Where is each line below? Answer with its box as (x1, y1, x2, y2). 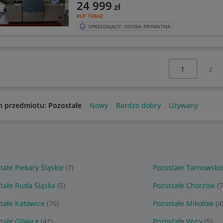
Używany (168, 101, 198, 110)
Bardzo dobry (115, 101, 161, 110)
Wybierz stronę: (156, 59, 209, 68)
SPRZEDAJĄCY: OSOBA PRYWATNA (88, 23, 171, 30)
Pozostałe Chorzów (152, 181, 215, 190)
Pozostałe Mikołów (152, 199, 214, 208)
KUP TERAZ (76, 12, 103, 19)
